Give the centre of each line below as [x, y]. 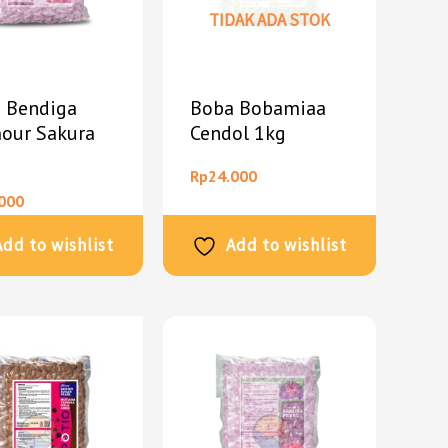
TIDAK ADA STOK [269, 19]
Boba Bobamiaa [258, 108]
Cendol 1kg [238, 133]
